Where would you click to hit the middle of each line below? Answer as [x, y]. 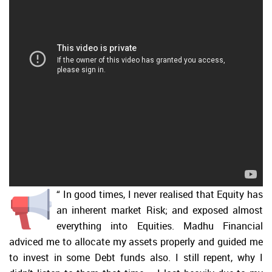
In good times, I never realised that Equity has [163, 194]
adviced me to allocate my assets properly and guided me [136, 242]
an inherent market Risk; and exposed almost [160, 210]
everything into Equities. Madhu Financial [160, 226]
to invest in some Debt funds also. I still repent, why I [136, 257]
